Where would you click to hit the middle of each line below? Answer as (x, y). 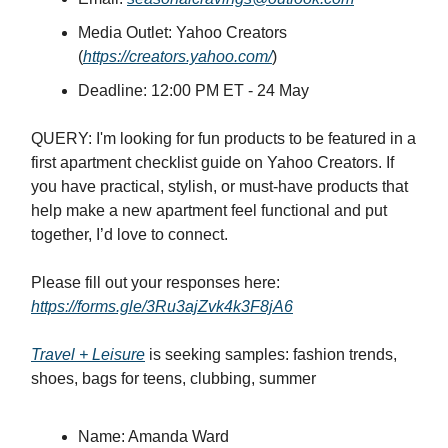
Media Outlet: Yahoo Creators (182, 33)
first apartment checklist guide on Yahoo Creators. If (212, 163)
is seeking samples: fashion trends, (271, 355)
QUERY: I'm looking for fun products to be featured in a (223, 139)
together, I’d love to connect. (129, 235)
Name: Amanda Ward (153, 437)
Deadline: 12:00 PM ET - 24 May (193, 91)
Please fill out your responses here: (155, 283)
